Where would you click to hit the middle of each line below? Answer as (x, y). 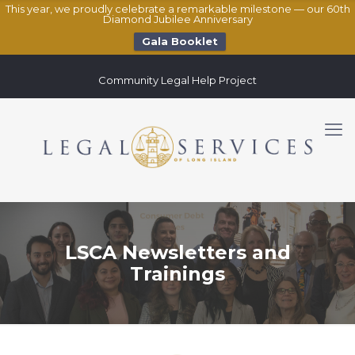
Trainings (177, 274)
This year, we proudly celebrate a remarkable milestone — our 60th (177, 9)
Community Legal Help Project (177, 80)
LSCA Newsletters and (177, 252)
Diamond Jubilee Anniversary (177, 19)
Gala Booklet (179, 41)
